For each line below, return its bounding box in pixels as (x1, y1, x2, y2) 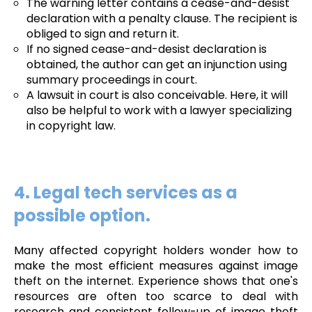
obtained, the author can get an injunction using (26, 56, 287, 73)
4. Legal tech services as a (14, 181, 237, 205)
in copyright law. (26, 118, 118, 134)
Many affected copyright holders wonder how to (14, 242, 298, 258)
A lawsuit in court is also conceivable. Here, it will (26, 87, 288, 104)
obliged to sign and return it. (26, 26, 179, 42)
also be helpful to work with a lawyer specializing (26, 102, 292, 119)
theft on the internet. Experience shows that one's (14, 272, 298, 289)
